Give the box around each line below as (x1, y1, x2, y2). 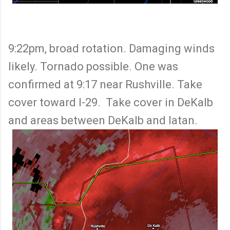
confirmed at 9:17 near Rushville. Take (8, 78, 202, 91)
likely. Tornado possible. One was (8, 60, 178, 73)
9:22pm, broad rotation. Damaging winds (8, 42, 215, 55)
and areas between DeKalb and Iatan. (8, 113, 198, 127)
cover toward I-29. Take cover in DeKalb (8, 95, 213, 109)
